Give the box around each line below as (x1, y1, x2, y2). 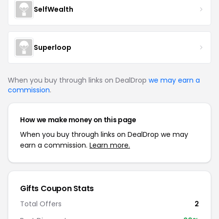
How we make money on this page (20, 115, 136, 125)
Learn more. (89, 140, 130, 150)
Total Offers (20, 199, 62, 209)
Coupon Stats (39, 183, 94, 194)
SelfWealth (34, 4, 73, 14)
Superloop (34, 42, 71, 52)
